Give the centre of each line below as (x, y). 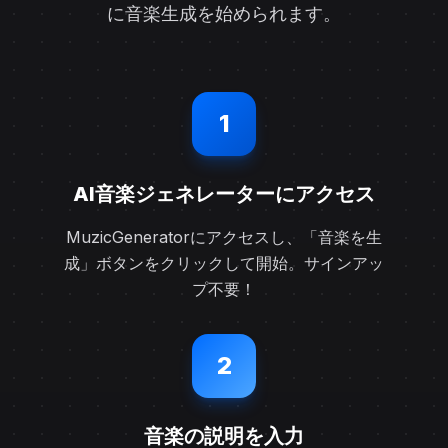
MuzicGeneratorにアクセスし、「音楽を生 (224, 237)
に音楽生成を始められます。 (224, 14)
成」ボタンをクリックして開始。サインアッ (224, 263)
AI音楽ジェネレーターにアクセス (224, 194)
